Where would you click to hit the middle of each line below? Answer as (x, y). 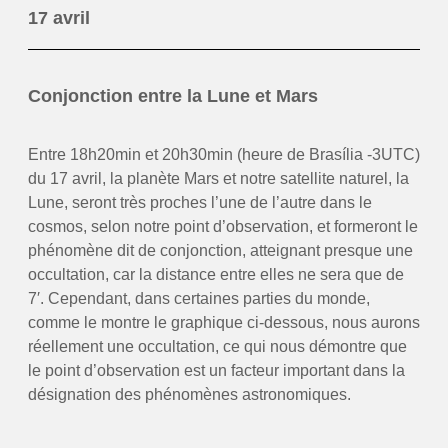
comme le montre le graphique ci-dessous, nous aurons (223, 322)
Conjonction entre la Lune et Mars (172, 96)
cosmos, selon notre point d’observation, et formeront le (222, 226)
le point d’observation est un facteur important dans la (216, 370)
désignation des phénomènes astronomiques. (189, 394)
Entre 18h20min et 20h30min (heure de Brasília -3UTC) (223, 154)
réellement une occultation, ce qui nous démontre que (217, 346)
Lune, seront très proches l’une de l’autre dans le (199, 202)
